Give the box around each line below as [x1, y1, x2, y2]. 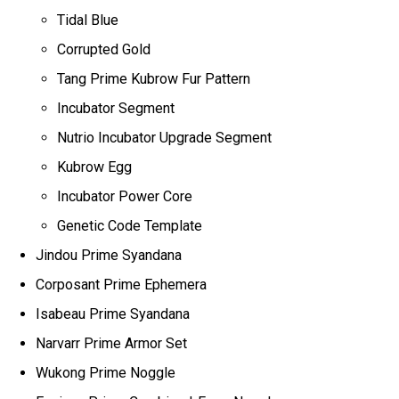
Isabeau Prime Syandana [36, 305, 194, 322]
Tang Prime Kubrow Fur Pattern [57, 69, 251, 87]
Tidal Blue [57, 11, 119, 28]
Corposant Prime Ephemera [36, 275, 211, 293]
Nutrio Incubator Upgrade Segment [57, 128, 273, 146]
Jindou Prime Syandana [36, 246, 186, 264]
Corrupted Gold [57, 40, 151, 58]
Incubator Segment [57, 99, 175, 117]
